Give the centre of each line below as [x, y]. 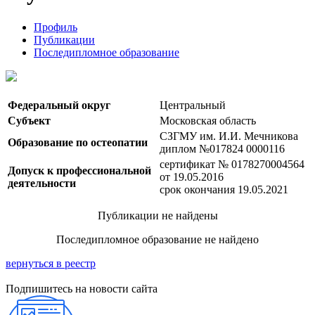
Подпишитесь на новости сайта [82, 288]
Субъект [29, 120]
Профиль [56, 27]
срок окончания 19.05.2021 [224, 189]
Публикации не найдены [157, 215]
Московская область [208, 120]
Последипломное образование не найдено [157, 239]
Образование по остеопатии [78, 142]
